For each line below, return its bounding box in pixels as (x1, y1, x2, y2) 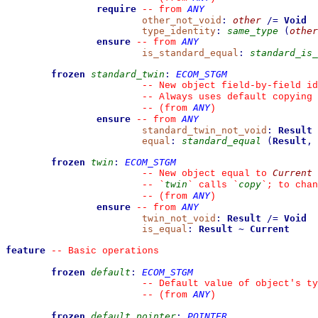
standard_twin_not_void (142, 125, 267, 136)
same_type (227, 26, 278, 36)
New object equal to (153, 168, 273, 179)
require (97, 4, 136, 14)
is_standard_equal (142, 48, 238, 58)
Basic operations (62, 246, 159, 256)
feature (6, 245, 45, 256)
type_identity (142, 26, 216, 36)
